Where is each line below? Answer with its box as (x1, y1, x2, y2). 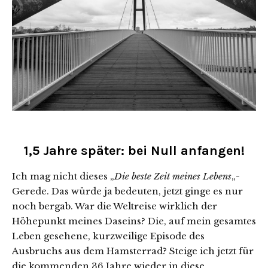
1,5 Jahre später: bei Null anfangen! (23, 143, 245, 159)
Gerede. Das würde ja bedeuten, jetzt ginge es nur (12, 185, 243, 197)
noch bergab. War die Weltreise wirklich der (12, 200, 217, 212)
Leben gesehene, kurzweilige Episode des (12, 230, 205, 242)
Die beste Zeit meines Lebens (114, 170, 232, 182)
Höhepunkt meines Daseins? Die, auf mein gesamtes (12, 215, 256, 227)
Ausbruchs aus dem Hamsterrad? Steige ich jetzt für (12, 245, 254, 257)
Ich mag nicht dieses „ (12, 170, 114, 182)
